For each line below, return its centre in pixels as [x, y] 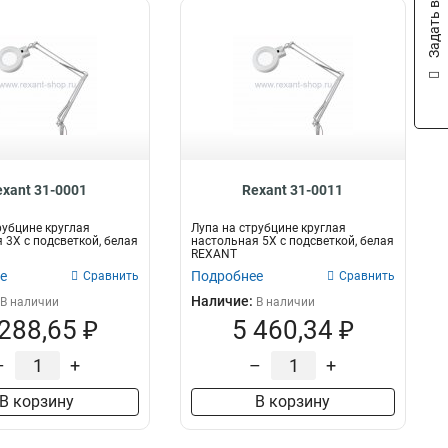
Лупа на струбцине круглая [268, 228]
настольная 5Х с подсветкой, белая [292, 241]
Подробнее [226, 276]
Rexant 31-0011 [293, 190]
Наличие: [223, 301]
